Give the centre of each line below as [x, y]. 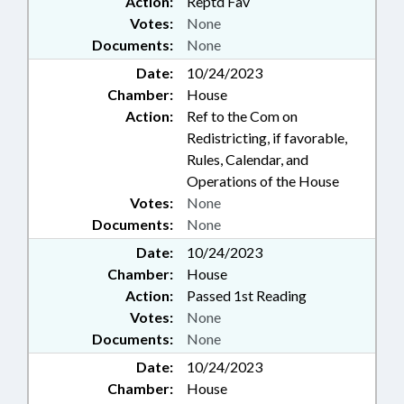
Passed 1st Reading [247, 296]
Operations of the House [263, 181]
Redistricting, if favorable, [267, 138]
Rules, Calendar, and [248, 160]
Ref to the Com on [242, 116]
